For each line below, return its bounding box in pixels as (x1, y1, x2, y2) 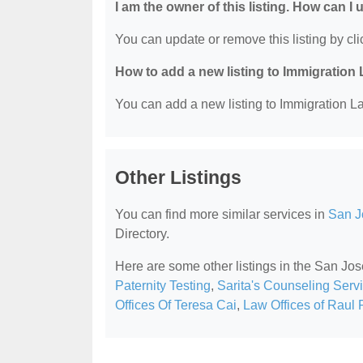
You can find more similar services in (115, 207, 328, 221)
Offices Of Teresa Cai (115, 297, 237, 312)
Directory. (115, 226, 169, 241)
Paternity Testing (115, 278, 211, 293)
